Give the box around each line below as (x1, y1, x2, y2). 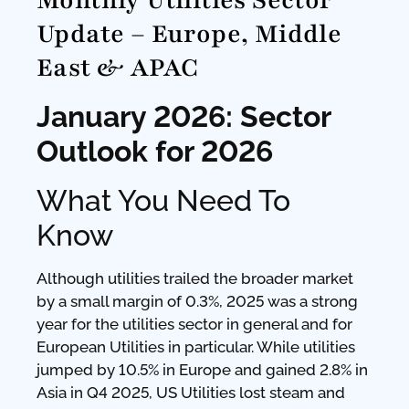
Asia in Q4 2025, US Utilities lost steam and (37, 383, 345, 402)
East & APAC (37, 51, 199, 85)
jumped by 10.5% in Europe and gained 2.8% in (37, 361, 368, 379)
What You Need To (37, 184, 290, 217)
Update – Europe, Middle (37, 17, 342, 51)
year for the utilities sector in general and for (37, 315, 352, 333)
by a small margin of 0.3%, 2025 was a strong (37, 292, 358, 310)
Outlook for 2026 (37, 134, 273, 168)
